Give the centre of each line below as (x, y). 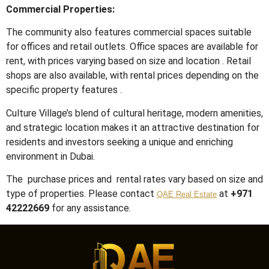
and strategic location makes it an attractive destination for (133, 127)
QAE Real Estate (187, 195)
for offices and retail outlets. (67, 47)
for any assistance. (90, 208)
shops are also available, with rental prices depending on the (132, 76)
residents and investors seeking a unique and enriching (119, 142)
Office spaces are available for (194, 47)
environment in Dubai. (50, 156)
